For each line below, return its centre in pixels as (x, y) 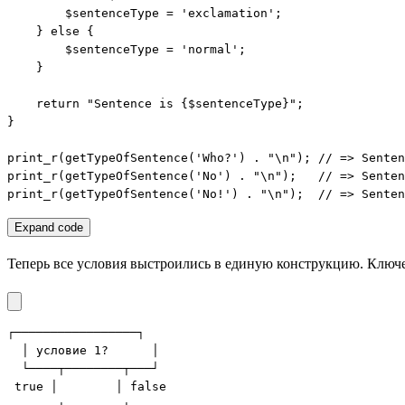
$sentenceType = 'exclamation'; (145, 14)
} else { (51, 32)
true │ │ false (87, 387)
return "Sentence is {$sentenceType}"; (155, 104)
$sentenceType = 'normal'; (127, 50)
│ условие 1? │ (83, 351)
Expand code (49, 228)
